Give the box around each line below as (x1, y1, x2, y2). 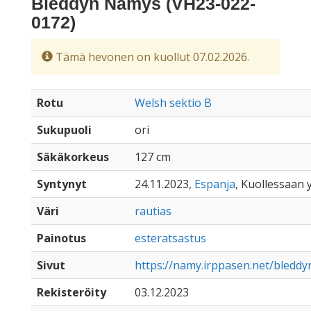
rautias (135, 203, 171, 219)
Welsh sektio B (135, 95, 212, 110)
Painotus (37, 230, 86, 246)
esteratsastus (135, 230, 206, 246)
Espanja (194, 176, 235, 192)
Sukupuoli (37, 122, 92, 137)
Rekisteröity (37, 285, 106, 300)
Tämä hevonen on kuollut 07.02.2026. (53, 49, 249, 65)
